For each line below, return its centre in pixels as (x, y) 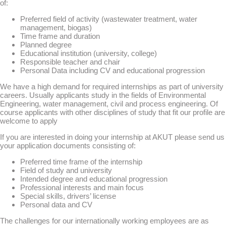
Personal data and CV (56, 205)
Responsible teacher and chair (70, 62)
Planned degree (46, 45)
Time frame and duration (60, 36)
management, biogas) (56, 27)
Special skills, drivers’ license (68, 196)
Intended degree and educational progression (94, 179)
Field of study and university (66, 170)
